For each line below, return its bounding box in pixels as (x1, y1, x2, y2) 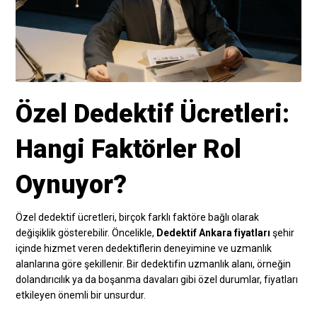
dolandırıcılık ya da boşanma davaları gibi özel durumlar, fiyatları (16, 273, 299, 285)
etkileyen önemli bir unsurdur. (16, 289, 146, 301)
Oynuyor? (16, 169, 127, 200)
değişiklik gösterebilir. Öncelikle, (16, 226, 157, 238)
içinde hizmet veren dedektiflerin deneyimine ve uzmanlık (16, 242, 272, 254)
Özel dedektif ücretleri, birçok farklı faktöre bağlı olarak (16, 211, 260, 223)
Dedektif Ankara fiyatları (156, 226, 271, 238)
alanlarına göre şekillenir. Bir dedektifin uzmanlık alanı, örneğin (16, 258, 292, 270)
